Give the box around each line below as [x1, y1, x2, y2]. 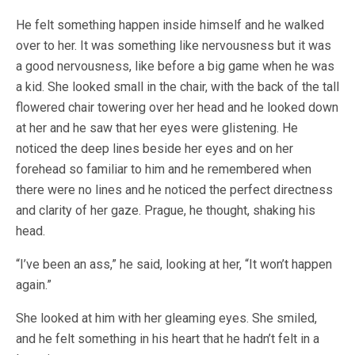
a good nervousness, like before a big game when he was [16, 59, 334, 74]
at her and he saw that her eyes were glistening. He [16, 120, 298, 136]
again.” [16, 277, 52, 292]
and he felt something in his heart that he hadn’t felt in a [16, 331, 319, 346]
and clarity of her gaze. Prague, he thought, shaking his [16, 203, 315, 218]
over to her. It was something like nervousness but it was [16, 38, 331, 53]
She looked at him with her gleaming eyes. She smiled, [16, 311, 317, 326]
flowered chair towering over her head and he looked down [16, 100, 338, 115]
